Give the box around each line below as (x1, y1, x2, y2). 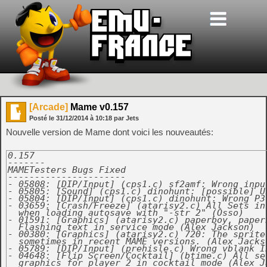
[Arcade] (29, 102, 68, 112)
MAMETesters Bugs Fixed (8, 164, 126, 175)
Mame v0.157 (68, 102, 129, 112)
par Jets (114, 114, 139, 122)
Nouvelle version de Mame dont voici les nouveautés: (6, 127, 213, 137)
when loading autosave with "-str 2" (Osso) (8, 207, 244, 218)
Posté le (29, 114, 56, 122)
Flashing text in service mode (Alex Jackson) (8, 222, 254, 232)
